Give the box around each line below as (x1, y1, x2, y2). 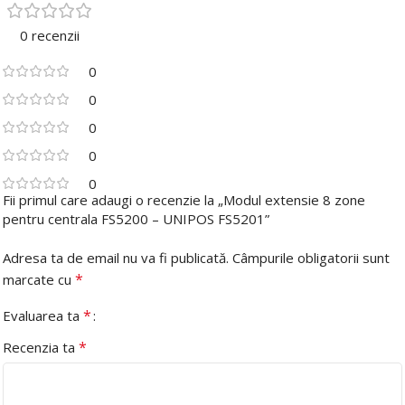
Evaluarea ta (3, 306, 83, 325)
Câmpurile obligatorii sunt (232, 248, 390, 267)
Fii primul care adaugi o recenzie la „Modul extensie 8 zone (3, 190, 365, 209)
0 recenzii (20, 25, 80, 44)
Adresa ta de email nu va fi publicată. (3, 248, 229, 267)
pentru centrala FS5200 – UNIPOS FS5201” (3, 209, 269, 228)
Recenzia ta (3, 337, 79, 356)
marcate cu (3, 269, 75, 288)
